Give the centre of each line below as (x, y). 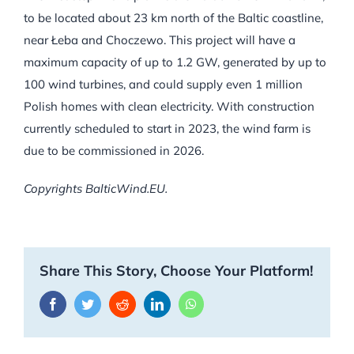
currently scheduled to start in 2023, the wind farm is (167, 129)
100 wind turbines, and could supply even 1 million (163, 85)
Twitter (111, 304)
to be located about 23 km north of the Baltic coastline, (173, 18)
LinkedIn (186, 304)
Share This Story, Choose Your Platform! (176, 271)
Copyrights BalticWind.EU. (96, 189)
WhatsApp (223, 304)
